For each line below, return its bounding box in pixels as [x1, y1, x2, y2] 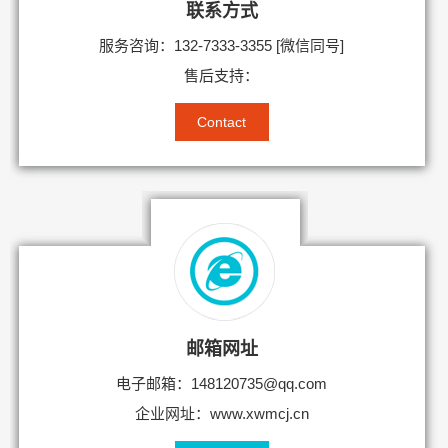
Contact [197, 114, 247, 131]
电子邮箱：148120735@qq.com [116, 375, 328, 393]
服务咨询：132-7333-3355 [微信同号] [99, 37, 345, 55]
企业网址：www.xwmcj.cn [134, 405, 309, 423]
